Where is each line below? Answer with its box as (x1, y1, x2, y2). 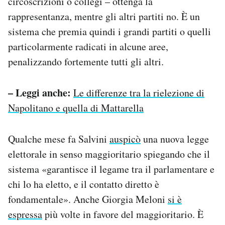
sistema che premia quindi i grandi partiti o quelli (8, 25, 211, 39)
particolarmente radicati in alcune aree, (8, 40, 168, 54)
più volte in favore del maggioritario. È (42, 207, 203, 221)
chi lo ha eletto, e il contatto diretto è (8, 177, 159, 191)
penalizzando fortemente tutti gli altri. (8, 55, 164, 69)
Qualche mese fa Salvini (8, 132, 109, 146)
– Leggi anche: (8, 85, 71, 100)
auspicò (109, 132, 141, 146)
